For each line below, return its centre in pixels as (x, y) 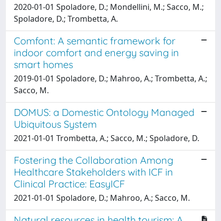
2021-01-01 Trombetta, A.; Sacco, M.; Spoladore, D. (107, 138)
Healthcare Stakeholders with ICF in (93, 172)
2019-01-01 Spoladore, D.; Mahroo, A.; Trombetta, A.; (110, 78)
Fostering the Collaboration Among (93, 160)
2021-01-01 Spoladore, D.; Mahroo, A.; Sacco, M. (102, 198)
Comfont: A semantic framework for (95, 40)
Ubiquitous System (55, 124)
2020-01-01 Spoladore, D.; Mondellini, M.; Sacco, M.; (109, 7)
